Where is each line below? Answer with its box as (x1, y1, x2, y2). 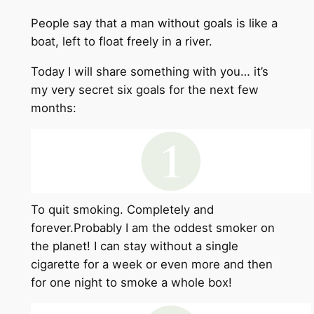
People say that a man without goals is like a (30, 16, 278, 31)
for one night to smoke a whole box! (30, 275, 232, 289)
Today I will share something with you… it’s (30, 64, 268, 78)
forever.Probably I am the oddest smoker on (30, 220, 275, 235)
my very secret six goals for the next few (30, 82, 259, 97)
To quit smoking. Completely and (30, 202, 214, 217)
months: (30, 100, 76, 115)
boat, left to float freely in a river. (30, 34, 212, 49)
